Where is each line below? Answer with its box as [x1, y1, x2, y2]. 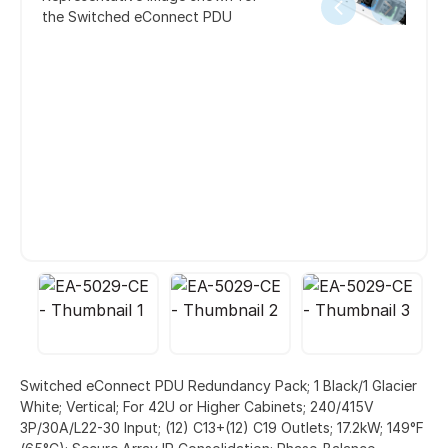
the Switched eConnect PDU [42, 8, 232, 26]
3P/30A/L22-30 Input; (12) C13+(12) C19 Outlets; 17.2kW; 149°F [20, 418, 424, 436]
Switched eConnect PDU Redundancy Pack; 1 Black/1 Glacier [20, 376, 417, 394]
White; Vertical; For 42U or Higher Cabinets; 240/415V [20, 397, 374, 415]
